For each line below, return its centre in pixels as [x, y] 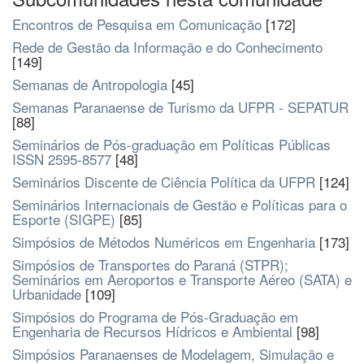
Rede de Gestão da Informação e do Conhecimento [167, 47]
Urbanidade [47, 294]
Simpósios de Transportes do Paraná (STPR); [150, 264]
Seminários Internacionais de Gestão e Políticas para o [180, 204]
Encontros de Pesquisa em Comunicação [137, 24]
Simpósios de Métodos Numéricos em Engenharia [164, 242]
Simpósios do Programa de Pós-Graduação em [155, 316]
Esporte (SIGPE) [64, 219]
